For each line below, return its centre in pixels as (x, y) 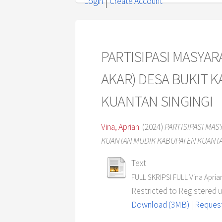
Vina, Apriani (121, 127)
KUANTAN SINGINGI (157, 101)
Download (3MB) (161, 205)
